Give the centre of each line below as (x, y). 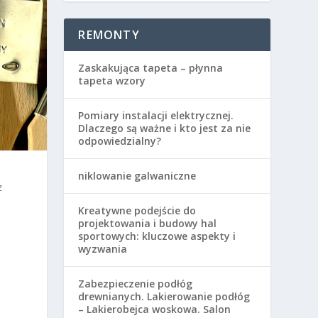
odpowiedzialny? (120, 141)
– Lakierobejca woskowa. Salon (155, 309)
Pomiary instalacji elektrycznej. (156, 116)
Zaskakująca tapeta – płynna (151, 68)
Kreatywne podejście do (137, 211)
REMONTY (109, 35)
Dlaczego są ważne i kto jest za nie (165, 128)
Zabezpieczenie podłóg (136, 284)
